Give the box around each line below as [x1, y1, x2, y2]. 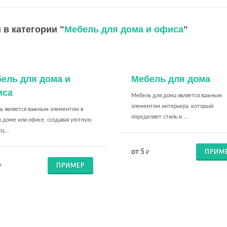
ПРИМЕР [56, 163, 85, 169]
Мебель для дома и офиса [64, 24, 183, 34]
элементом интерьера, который [131, 103, 213, 109]
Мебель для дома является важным [131, 93, 222, 98]
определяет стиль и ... [131, 114, 188, 120]
